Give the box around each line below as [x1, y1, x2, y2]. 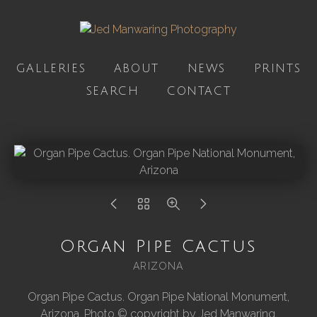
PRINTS [253, 62, 301, 75]
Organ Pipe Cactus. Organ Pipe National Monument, [28, 290, 289, 304]
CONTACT [167, 85, 231, 98]
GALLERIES [16, 62, 86, 75]
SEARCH [86, 85, 139, 98]
